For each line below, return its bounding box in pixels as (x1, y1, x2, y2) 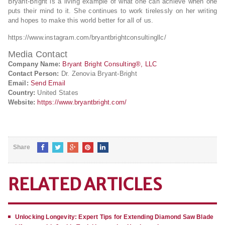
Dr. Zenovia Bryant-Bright (59, 69, 137, 77)
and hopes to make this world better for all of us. (8, 16, 154, 24)
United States (35, 88, 78, 96)
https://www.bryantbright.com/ (37, 98, 127, 106)
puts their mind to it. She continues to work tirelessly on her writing (8, 7, 217, 15)
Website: (8, 98, 36, 106)
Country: (8, 88, 36, 96)
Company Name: (8, 60, 61, 68)
